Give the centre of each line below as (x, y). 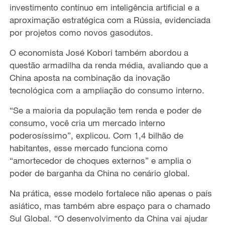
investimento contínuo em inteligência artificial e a (104, 7)
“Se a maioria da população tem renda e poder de (105, 110)
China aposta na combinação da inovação (90, 77)
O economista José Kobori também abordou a (99, 52)
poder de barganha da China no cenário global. (99, 173)
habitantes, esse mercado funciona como (88, 148)
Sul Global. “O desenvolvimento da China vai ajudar (108, 218)
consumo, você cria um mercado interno (87, 123)
